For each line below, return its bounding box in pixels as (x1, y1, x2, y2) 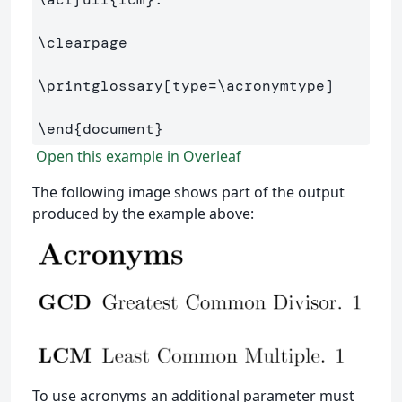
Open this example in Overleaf (32, 145, 241, 166)
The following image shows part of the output (32, 181, 345, 202)
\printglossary (38, 75, 163, 95)
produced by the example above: (32, 203, 254, 223)
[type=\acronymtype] (163, 75, 334, 95)
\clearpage (38, 32, 127, 52)
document (83, 118, 154, 138)
